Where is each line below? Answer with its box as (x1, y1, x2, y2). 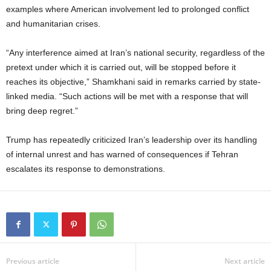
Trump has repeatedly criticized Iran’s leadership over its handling (6, 135, 257, 145)
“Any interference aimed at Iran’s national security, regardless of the (6, 48, 265, 58)
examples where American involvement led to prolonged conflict (6, 4, 249, 15)
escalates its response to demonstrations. (6, 164, 165, 174)
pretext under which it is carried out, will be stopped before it (6, 62, 236, 73)
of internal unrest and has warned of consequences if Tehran (6, 149, 238, 160)
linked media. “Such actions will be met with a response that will (6, 91, 248, 102)
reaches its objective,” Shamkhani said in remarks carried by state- (6, 77, 261, 87)
